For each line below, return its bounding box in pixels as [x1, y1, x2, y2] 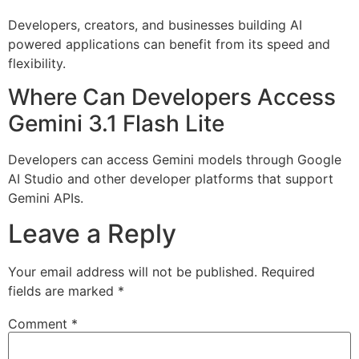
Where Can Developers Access [8, 83, 336, 111]
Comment [8, 315, 71, 332]
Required [261, 264, 315, 280]
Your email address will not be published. [8, 264, 257, 280]
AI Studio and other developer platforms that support [8, 171, 333, 188]
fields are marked [8, 283, 118, 300]
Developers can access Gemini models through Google [8, 151, 341, 168]
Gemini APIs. [8, 190, 83, 207]
